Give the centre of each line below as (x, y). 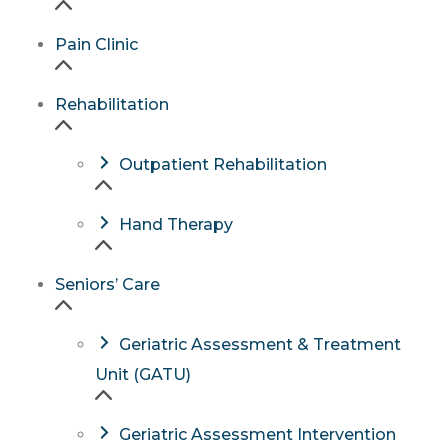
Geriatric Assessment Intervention (257, 434)
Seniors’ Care (107, 284)
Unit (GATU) (143, 374)
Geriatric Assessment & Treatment (259, 344)
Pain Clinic (96, 44)
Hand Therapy (175, 224)
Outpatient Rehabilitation (222, 164)
